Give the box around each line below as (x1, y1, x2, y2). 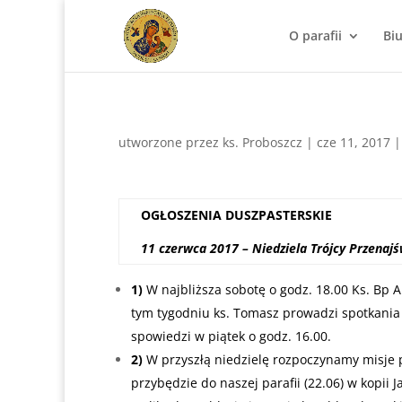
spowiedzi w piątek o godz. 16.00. (131, 328, 331, 345)
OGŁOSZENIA (141, 206, 222, 223)
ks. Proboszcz (223, 134, 302, 151)
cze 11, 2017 (317, 134, 390, 151)
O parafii (289, 27, 342, 44)
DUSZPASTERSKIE (222, 206, 332, 223)
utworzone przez (118, 134, 223, 151)
